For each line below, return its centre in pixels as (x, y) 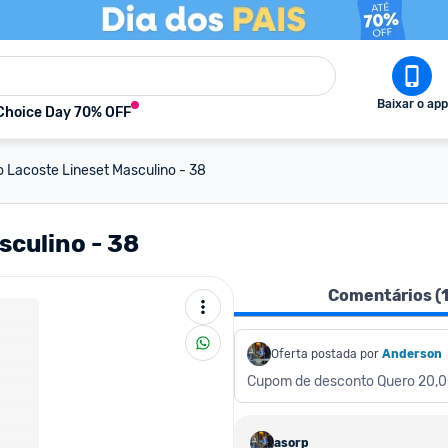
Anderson (412, 354)
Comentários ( (384, 295)
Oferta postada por (325, 354)
